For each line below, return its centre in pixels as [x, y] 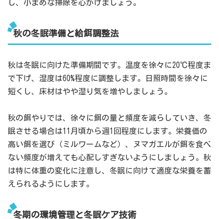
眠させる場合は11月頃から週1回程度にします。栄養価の [108, 131]
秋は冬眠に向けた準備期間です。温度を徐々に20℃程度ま [109, 65]
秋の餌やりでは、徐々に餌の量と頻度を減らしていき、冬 [109, 118]
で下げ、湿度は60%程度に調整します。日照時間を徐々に [108, 78]
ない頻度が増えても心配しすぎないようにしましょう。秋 [109, 158]
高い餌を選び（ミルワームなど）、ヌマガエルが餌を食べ [109, 144]
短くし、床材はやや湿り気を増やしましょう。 [90, 91]
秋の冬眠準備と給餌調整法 [66, 33]
